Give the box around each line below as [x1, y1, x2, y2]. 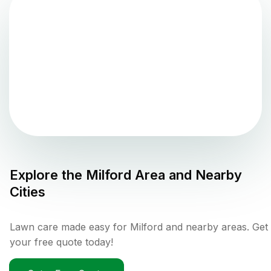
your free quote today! [10, 235, 113, 248]
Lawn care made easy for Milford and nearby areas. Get [10, 220, 268, 233]
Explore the [10, 166, 86, 183]
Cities [10, 183, 45, 200]
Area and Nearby [131, 166, 242, 183]
